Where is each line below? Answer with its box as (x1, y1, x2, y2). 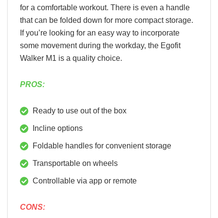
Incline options (33, 124, 83, 132)
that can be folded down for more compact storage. (20, 16, 193, 24)
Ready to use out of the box (33, 106, 127, 115)
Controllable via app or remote (33, 176, 137, 185)
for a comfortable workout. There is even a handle (20, 3, 190, 12)
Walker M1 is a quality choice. (20, 54, 122, 62)
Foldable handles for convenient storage (33, 141, 171, 150)
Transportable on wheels (33, 159, 118, 167)
